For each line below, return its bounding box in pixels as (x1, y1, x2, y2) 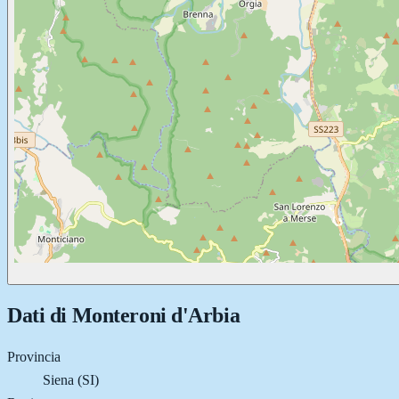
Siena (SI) (43, 371, 99, 387)
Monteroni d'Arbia (71, 303, 240, 327)
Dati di (7, 303, 72, 327)
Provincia (7, 348, 61, 364)
